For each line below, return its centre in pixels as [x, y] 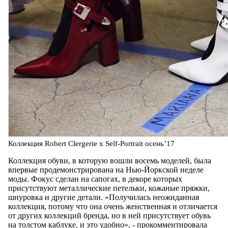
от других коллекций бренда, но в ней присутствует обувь [109, 215]
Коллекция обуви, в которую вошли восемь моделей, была [110, 160]
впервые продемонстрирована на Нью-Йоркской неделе [106, 169]
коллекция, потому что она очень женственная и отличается [113, 206]
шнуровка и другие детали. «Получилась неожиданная [104, 197]
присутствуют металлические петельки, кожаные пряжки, [109, 188]
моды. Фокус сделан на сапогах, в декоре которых [95, 179]
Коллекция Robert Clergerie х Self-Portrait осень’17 [91, 143]
